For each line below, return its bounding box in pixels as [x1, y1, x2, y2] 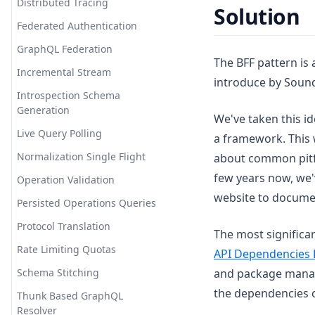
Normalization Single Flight [17, 150, 146, 163]
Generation [17, 103, 70, 117]
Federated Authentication [17, 19, 137, 32]
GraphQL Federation [17, 42, 112, 56]
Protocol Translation [17, 219, 110, 233]
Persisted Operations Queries [17, 196, 156, 210]
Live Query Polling [17, 127, 102, 140]
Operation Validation [17, 173, 115, 186]
